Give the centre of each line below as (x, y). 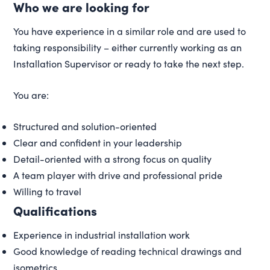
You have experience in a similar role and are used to (130, 31)
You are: (31, 95)
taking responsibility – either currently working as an (128, 47)
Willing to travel (48, 191)
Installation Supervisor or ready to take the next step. (129, 63)
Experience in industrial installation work (102, 234)
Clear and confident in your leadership (98, 142)
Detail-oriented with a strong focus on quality (113, 159)
